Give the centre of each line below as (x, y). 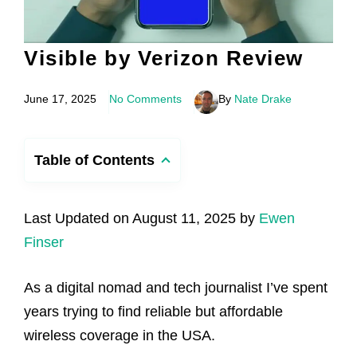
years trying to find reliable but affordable (153, 311)
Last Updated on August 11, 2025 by (141, 218)
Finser (44, 242)
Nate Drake (263, 98)
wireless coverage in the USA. (120, 335)
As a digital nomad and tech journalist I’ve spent (176, 287)
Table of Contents (94, 160)
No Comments (145, 98)
